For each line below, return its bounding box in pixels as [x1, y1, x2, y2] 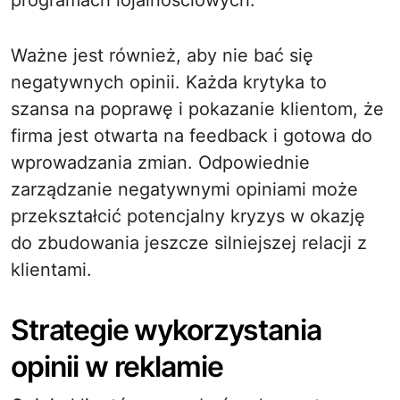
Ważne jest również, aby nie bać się [11, 45, 313, 66]
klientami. [11, 259, 92, 280]
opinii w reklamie [11, 349, 223, 384]
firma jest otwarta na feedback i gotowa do [11, 125, 372, 146]
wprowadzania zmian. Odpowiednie [11, 152, 310, 173]
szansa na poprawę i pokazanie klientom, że [11, 98, 384, 120]
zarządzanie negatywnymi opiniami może [11, 179, 358, 200]
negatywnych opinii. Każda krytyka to [11, 71, 327, 93]
